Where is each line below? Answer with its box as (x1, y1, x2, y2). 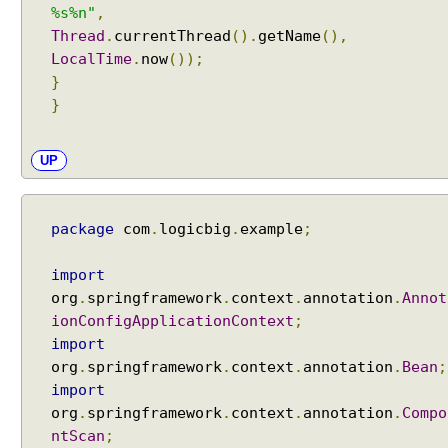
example (240, 221, 303, 237)
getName (258, 28, 321, 44)
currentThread (114, 28, 231, 44)
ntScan (51, 428, 105, 444)
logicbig (159, 221, 231, 237)
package (51, 221, 114, 237)
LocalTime (51, 51, 132, 67)
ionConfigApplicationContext (51, 313, 294, 329)
